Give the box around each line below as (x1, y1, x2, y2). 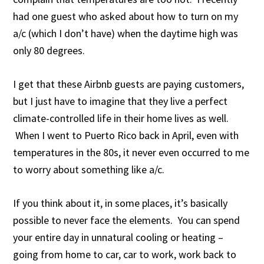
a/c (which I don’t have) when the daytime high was (13, 27, 239, 40)
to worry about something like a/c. (13, 163, 165, 176)
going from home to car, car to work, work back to (13, 247, 237, 261)
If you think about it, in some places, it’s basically (13, 196, 228, 210)
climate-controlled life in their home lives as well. (13, 111, 229, 125)
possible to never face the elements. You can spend (13, 213, 240, 227)
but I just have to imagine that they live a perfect (13, 94, 228, 108)
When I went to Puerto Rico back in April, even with (13, 128, 239, 142)
